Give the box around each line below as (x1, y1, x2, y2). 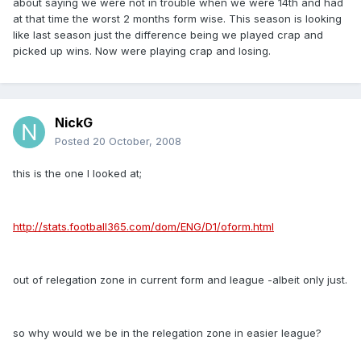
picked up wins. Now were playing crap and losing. (13, 44, 271, 58)
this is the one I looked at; (13, 167, 142, 180)
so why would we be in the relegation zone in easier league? (13, 326, 322, 340)
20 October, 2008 (93, 135, 181, 148)
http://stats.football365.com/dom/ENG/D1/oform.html (13, 220, 274, 234)
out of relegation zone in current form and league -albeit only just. (13, 273, 347, 287)
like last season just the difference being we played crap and (13, 28, 323, 42)
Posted (55, 135, 93, 148)
